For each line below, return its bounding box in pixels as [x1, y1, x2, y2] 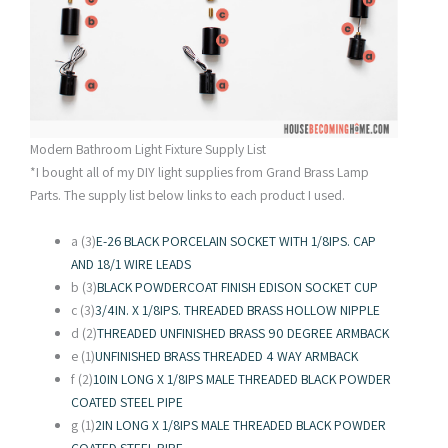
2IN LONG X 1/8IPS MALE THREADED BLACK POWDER [95, 416, 387, 435]
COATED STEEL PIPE [71, 393, 184, 412]
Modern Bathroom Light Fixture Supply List [30, 139, 266, 158]
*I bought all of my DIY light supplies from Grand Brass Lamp [30, 162, 369, 181]
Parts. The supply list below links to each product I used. [30, 185, 345, 204]
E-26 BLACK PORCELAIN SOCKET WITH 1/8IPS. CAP [96, 232, 377, 251]
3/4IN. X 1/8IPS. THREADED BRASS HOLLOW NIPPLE [95, 301, 381, 320]
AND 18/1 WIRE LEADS [71, 255, 192, 274]
